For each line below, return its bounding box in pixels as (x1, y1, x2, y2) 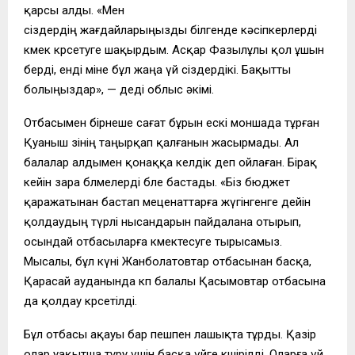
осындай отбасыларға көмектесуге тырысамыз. (24, 234, 282, 249)
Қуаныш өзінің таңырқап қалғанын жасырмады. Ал (24, 135, 299, 150)
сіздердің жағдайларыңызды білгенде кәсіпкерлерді (24, 22, 317, 37)
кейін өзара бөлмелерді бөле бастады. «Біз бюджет (24, 174, 290, 189)
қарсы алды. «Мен (24, 2, 124, 17)
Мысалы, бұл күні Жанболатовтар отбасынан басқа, (24, 254, 311, 269)
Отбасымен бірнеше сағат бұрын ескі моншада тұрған (24, 115, 319, 130)
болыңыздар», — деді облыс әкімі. (24, 82, 214, 97)
